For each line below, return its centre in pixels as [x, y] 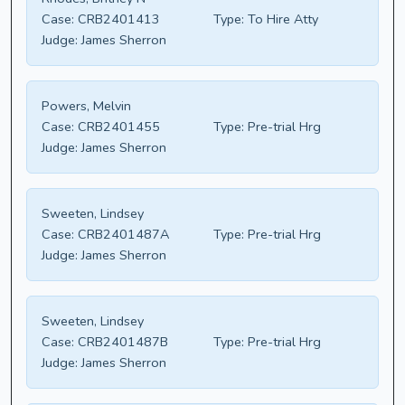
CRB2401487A [122, 235]
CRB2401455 [117, 127]
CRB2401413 [117, 19]
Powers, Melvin [86, 106]
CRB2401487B [121, 342]
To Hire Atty [281, 19]
